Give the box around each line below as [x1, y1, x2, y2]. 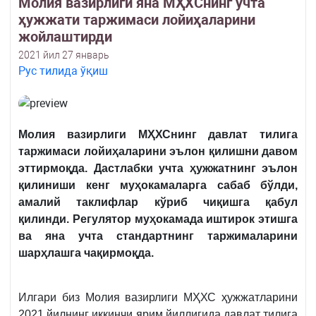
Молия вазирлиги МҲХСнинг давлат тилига [18, 128, 298, 141]
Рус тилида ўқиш [18, 64, 108, 78]
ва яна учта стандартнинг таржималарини [18, 230, 298, 243]
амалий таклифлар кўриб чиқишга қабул [18, 196, 298, 209]
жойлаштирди [18, 28, 112, 46]
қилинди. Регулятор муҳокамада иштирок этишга [18, 213, 298, 226]
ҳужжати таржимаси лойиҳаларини [18, 11, 255, 29]
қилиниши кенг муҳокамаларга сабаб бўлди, [18, 179, 298, 192]
